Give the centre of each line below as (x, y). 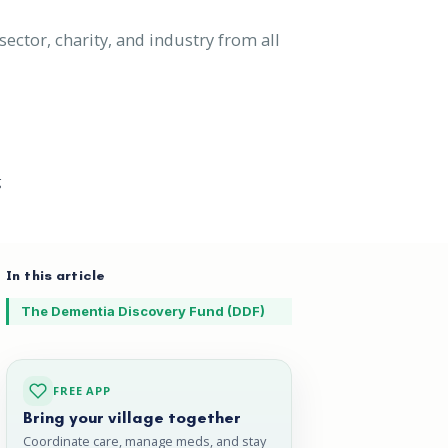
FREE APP (82, 391)
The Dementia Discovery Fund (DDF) (143, 310)
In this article (56, 275)
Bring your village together (132, 417)
